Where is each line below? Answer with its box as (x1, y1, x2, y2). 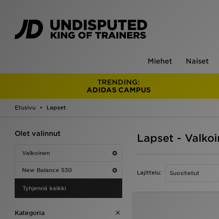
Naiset (185, 57, 209, 65)
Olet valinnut (15, 130, 61, 137)
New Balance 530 (22, 167, 72, 174)
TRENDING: (97, 78, 140, 86)
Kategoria (15, 209, 44, 217)
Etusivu (15, 104, 36, 111)
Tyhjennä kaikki (22, 185, 66, 192)
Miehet (147, 57, 172, 65)
